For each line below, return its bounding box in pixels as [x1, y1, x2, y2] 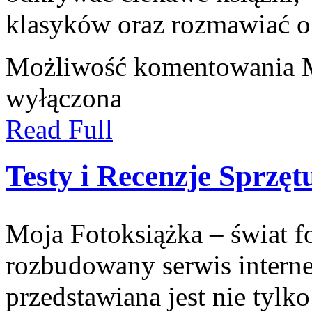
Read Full [6, 114, 113, 144]
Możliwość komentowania [6, 51, 302, 81]
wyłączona [6, 82, 122, 113]
